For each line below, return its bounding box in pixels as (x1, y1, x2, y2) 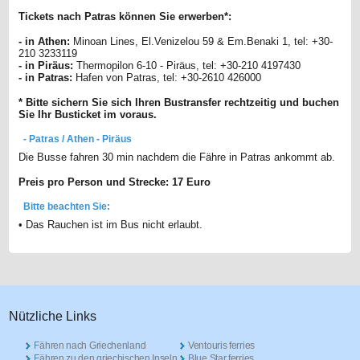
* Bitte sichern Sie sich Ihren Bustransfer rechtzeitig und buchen (18, 96, 340, 109)
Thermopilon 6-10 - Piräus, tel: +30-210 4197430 (73, 59, 301, 72)
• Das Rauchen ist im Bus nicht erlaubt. (18, 219, 203, 231)
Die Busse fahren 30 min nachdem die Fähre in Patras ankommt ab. (18, 151, 336, 164)
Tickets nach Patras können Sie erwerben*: (18, 10, 232, 23)
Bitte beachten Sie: (23, 201, 111, 213)
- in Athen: (18, 35, 71, 48)
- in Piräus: (18, 59, 74, 72)
